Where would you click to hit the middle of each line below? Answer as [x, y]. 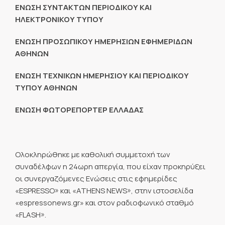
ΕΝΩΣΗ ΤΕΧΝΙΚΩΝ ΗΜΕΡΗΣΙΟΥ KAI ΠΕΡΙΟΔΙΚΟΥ [102, 76]
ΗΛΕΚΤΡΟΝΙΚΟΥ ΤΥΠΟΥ [59, 19]
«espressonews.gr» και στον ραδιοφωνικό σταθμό [104, 202]
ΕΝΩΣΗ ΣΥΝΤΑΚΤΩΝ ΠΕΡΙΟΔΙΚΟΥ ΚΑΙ [83, 7]
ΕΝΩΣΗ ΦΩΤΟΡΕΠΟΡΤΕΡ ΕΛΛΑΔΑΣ [79, 110]
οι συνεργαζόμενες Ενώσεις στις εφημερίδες [96, 178]
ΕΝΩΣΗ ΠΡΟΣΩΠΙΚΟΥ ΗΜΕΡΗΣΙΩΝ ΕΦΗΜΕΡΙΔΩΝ [104, 41]
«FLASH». [31, 214]
